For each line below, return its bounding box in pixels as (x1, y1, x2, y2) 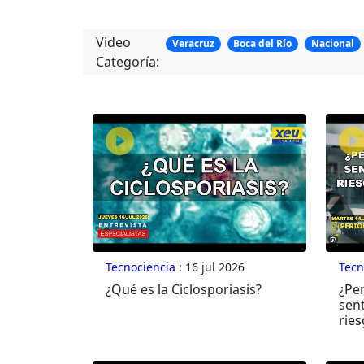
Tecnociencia (106, 259, 175, 275)
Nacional (310, 37, 354, 51)
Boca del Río (233, 37, 292, 51)
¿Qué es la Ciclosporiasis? (106, 280, 262, 299)
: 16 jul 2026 (175, 259, 245, 275)
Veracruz (171, 37, 214, 51)
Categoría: (96, 53, 159, 71)
